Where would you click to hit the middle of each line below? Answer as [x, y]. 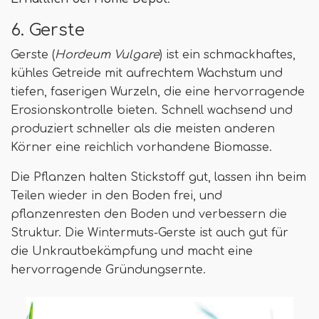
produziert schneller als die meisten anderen [143, 129]
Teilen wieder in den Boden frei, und [116, 195]
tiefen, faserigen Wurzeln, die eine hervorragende [158, 91]
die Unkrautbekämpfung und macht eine [132, 251]
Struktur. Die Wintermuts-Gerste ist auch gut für [150, 232]
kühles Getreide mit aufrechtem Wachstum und [147, 73]
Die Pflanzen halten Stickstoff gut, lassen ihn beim [158, 177]
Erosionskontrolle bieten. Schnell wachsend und [152, 110]
